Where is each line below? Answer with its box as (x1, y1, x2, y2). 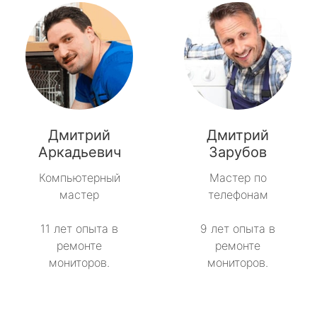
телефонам (207, 188, 268, 202)
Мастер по (209, 171, 267, 185)
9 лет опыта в (200, 221, 275, 236)
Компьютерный (38, 171, 120, 185)
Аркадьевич (38, 144, 121, 161)
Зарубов (209, 144, 267, 161)
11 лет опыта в (40, 221, 118, 236)
